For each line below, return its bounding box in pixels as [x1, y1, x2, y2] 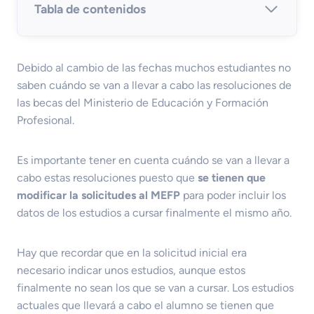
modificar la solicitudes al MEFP [17, 188, 180, 202]
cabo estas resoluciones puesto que [17, 170, 198, 184]
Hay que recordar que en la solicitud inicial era [17, 245, 247, 259]
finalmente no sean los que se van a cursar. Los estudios [17, 280, 294, 294]
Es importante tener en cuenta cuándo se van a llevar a [17, 153, 289, 167]
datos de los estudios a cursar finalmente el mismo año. [17, 205, 292, 219]
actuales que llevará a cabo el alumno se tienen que [17, 298, 274, 312]
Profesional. [17, 113, 74, 127]
